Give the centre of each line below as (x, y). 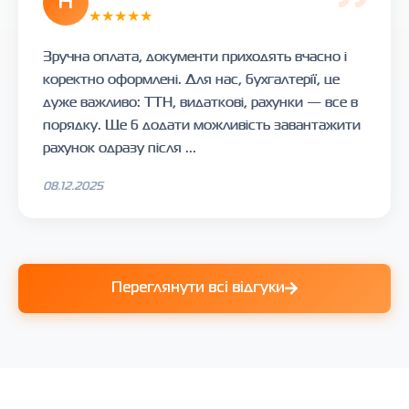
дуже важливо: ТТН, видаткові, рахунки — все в (200, 101)
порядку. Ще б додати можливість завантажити (202, 124)
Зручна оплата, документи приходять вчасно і (195, 56)
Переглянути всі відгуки (198, 288)
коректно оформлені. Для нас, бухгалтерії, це (191, 79)
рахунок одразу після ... (120, 147)
